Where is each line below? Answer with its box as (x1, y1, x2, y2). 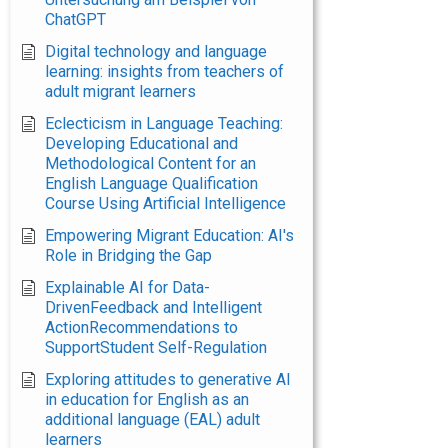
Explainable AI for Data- (45, 278, 210, 297)
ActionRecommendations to (45, 318, 238, 337)
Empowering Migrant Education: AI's (45, 226, 294, 245)
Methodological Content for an (45, 154, 256, 173)
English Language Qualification (45, 174, 258, 193)
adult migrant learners (45, 82, 196, 101)
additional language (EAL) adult (45, 410, 260, 429)
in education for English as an (45, 390, 249, 409)
